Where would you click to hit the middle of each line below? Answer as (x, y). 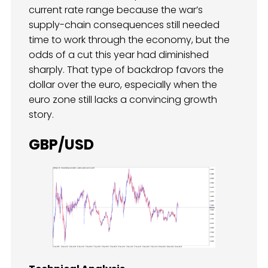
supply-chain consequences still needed (124, 25)
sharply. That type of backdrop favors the (126, 69)
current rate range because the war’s (116, 10)
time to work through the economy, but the (129, 39)
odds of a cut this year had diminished (119, 54)
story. (41, 114)
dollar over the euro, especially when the (123, 84)
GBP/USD (61, 144)
